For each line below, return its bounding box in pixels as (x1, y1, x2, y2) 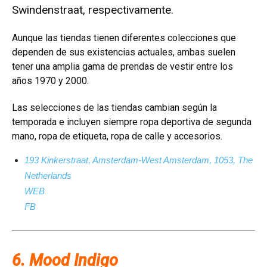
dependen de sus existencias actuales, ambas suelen (12, 46, 235, 58)
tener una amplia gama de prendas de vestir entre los (12, 60, 233, 72)
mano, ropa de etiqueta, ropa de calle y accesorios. (12, 130, 222, 142)
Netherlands (24, 170, 72, 181)
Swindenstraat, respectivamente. (12, 2, 173, 17)
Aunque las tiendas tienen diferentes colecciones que (12, 32, 236, 44)
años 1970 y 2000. (12, 74, 89, 86)
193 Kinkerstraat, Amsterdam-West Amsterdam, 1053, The (24, 154, 253, 165)
